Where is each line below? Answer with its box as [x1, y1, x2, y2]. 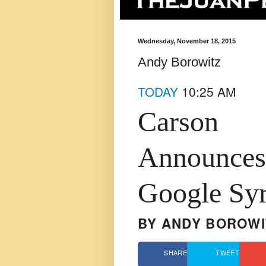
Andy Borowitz [138, 54, 221, 69]
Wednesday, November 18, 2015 [138, 37, 236, 45]
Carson [138, 105, 218, 137]
